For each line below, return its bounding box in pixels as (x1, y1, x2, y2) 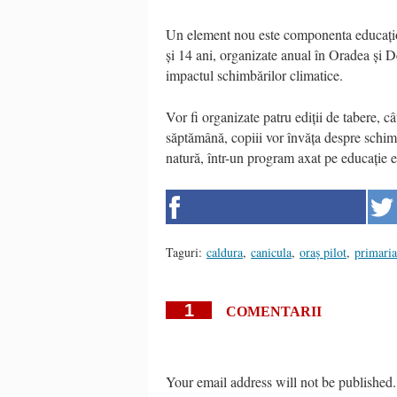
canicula (251, 243, 292, 261)
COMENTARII (226, 303, 322, 319)
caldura (206, 243, 243, 261)
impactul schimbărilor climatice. (166, 65, 343, 84)
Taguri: (166, 243, 202, 261)
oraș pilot (300, 243, 346, 261)
